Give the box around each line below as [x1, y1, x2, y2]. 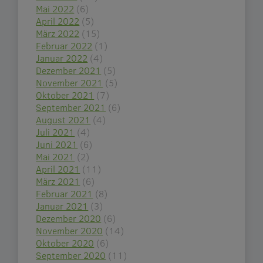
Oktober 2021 [36, 89, 95, 102]
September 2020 [36, 249, 106, 262]
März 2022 [36, 27, 80, 40]
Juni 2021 [36, 138, 78, 151]
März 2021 [36, 175, 80, 188]
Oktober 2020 [36, 237, 95, 249]
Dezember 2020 [36, 212, 102, 225]
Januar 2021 [36, 200, 89, 213]
